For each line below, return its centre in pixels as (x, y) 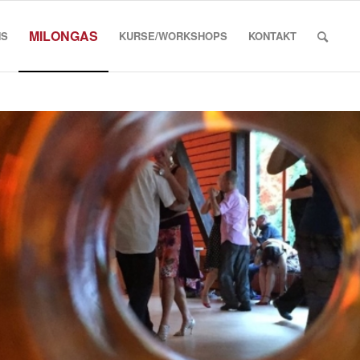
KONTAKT (273, 36)
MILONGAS (64, 36)
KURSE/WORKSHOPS (174, 36)
